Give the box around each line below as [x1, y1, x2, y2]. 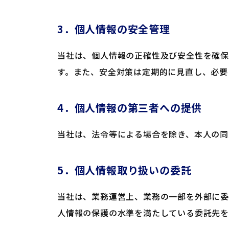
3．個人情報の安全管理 [57, 21, 170, 36]
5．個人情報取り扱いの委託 [57, 163, 192, 177]
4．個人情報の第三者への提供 [57, 100, 202, 115]
